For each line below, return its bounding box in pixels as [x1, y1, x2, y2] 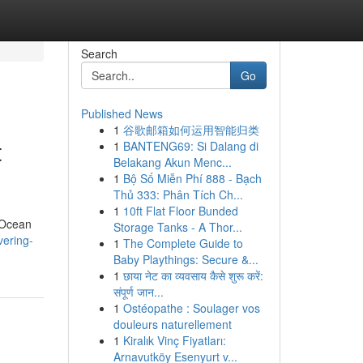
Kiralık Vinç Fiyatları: [122, 332, 226, 348]
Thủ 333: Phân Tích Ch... [113, 186, 243, 203]
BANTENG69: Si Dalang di [122, 138, 258, 154]
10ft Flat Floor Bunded [122, 203, 238, 219]
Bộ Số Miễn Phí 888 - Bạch [122, 170, 262, 186]
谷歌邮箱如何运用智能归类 [122, 122, 259, 138]
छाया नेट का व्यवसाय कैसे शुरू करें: [122, 267, 263, 284]
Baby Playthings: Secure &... [113, 251, 258, 267]
